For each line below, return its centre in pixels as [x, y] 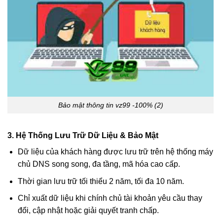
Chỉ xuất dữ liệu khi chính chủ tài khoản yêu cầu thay [110, 198]
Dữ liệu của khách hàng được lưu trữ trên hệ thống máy [115, 152]
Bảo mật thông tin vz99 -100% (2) [110, 105]
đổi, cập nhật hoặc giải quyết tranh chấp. [88, 211]
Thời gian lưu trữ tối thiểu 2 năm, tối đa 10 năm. [101, 181]
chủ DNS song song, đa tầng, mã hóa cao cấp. [99, 164]
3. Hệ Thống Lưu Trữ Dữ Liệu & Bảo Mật [83, 136]
